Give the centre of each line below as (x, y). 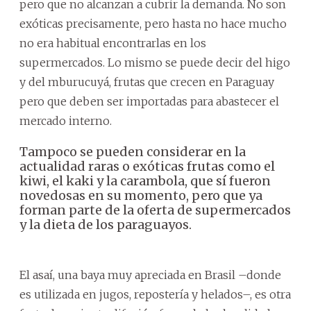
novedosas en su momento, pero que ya (141, 195)
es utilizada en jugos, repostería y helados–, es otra (155, 294)
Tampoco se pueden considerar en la (133, 151)
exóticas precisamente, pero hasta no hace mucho (153, 23)
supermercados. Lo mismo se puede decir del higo (155, 62)
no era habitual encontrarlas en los (113, 43)
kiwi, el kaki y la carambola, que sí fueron (145, 180)
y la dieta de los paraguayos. (106, 224)
